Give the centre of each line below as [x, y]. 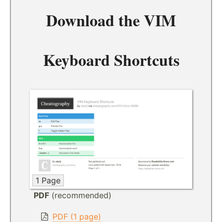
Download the [95, 20]
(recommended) [80, 195]
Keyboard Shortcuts [111, 59]
